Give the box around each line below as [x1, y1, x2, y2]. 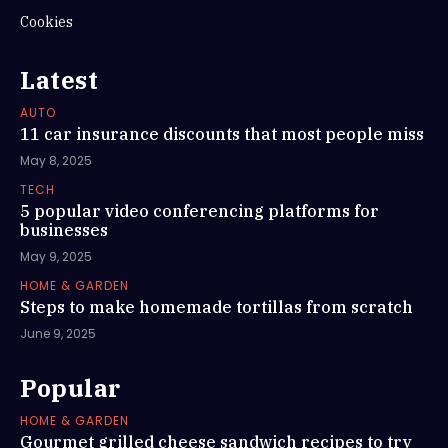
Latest [20, 63, 98, 96]
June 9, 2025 [20, 324, 96, 342]
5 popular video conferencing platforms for [20, 200, 379, 221]
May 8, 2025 [20, 151, 92, 169]
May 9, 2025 [20, 247, 92, 265]
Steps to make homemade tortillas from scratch [20, 296, 413, 317]
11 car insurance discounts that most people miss [20, 123, 424, 144]
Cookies [20, 12, 73, 31]
